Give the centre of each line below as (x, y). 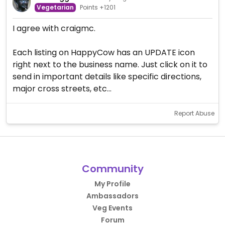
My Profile (113, 184)
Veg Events (113, 208)
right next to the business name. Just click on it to (110, 65)
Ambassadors (113, 196)
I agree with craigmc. (54, 28)
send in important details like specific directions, (107, 77)
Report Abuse (194, 113)
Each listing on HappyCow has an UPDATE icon (104, 52)
